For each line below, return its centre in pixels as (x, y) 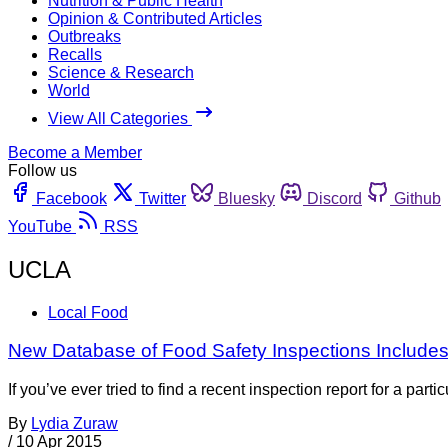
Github (417, 198)
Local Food (88, 312)
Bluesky (246, 198)
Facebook (71, 198)
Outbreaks (84, 36)
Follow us (42, 170)
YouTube (40, 226)
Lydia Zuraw (74, 424)
